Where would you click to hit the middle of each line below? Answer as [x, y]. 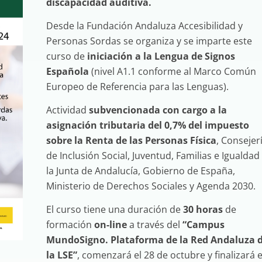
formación [70, 225]
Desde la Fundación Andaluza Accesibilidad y [144, 26]
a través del [154, 225]
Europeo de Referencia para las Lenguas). [137, 87]
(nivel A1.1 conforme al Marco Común [172, 71]
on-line [110, 225]
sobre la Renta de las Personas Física [131, 140]
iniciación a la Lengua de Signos [160, 56]
